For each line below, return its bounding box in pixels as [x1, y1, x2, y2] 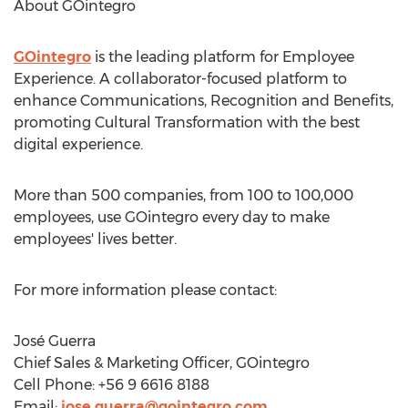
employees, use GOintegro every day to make [14, 209, 330, 226]
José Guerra [14, 332, 96, 350]
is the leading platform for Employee [91, 48, 354, 66]
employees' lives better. [14, 230, 177, 248]
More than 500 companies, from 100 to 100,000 [14, 187, 353, 204]
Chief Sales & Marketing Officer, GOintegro [14, 354, 310, 372]
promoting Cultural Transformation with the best [14, 114, 360, 131]
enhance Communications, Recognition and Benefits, [14, 92, 393, 109]
